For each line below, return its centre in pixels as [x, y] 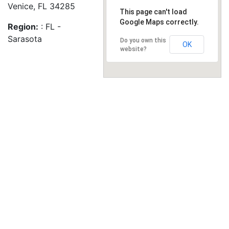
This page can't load [153, 12]
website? [133, 49]
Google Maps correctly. [159, 22]
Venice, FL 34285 [41, 6]
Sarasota [25, 39]
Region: [23, 27]
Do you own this [143, 40]
